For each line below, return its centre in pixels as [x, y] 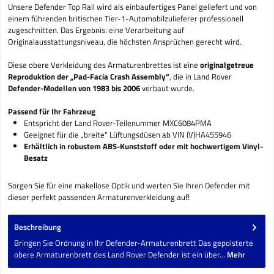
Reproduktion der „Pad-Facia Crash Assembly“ [89, 76]
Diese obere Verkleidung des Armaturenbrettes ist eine [104, 65]
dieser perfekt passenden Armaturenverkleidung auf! [99, 197]
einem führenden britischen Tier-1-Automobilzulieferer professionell [126, 18]
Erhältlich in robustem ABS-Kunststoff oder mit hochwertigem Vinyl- [143, 146]
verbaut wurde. [168, 88]
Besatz [35, 157]
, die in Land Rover [201, 76]
